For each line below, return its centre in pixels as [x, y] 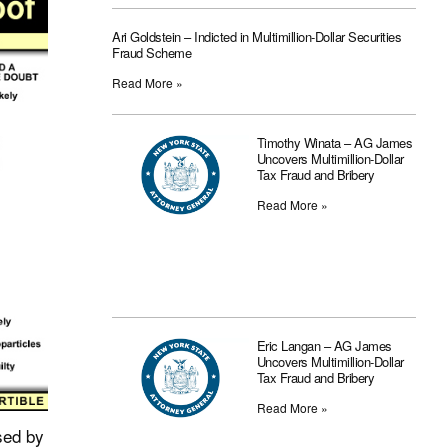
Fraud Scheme [151, 53]
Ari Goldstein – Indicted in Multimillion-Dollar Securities [256, 37]
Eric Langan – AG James [324, 346]
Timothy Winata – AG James [334, 143]
